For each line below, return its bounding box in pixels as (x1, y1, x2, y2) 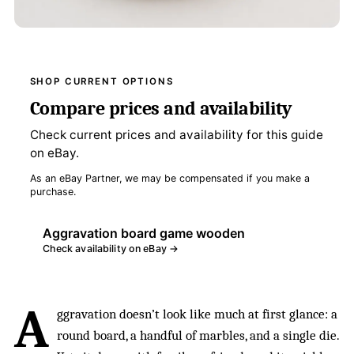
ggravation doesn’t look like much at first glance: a (56, 306, 337, 322)
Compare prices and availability (29, 96, 293, 119)
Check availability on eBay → (42, 242, 179, 254)
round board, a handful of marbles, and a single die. (56, 327, 339, 343)
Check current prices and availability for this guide (29, 126, 323, 142)
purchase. (29, 185, 76, 198)
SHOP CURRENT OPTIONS (29, 75, 174, 87)
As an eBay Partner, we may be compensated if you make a (29, 171, 310, 184)
